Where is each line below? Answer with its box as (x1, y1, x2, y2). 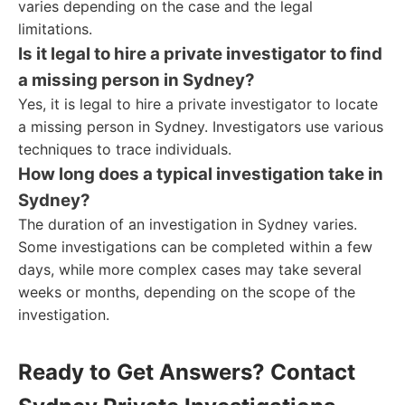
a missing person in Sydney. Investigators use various (18, 118, 383, 136)
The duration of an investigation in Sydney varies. (18, 215, 357, 233)
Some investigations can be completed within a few (18, 238, 372, 256)
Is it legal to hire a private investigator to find (18, 43, 382, 64)
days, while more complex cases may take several (18, 260, 362, 278)
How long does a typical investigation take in (18, 164, 383, 184)
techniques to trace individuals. (18, 140, 231, 158)
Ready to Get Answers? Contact (18, 359, 355, 385)
